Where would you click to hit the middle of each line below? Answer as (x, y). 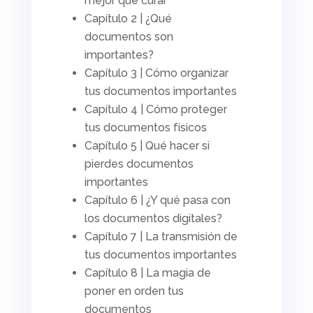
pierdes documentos (139, 163)
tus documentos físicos (145, 127)
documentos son (129, 36)
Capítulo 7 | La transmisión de (161, 236)
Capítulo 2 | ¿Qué (128, 18)
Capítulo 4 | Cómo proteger (155, 109)
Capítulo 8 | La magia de (147, 272)
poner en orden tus (134, 291)
